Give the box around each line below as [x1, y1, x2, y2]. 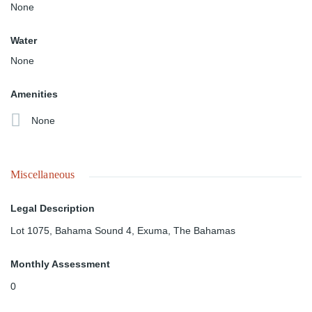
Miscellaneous [10, 169, 75, 181]
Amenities [10, 88, 58, 100]
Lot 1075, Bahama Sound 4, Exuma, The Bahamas [10, 225, 235, 237]
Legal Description [10, 203, 95, 214]
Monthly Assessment [10, 258, 110, 270]
